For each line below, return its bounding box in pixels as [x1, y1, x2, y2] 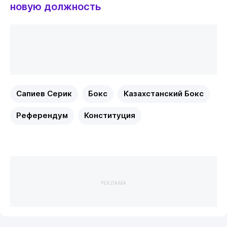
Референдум [16, 110, 68, 120]
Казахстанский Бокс [123, 89, 204, 98]
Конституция [84, 110, 135, 120]
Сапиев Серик [16, 89, 72, 98]
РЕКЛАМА [101, 179, 126, 186]
